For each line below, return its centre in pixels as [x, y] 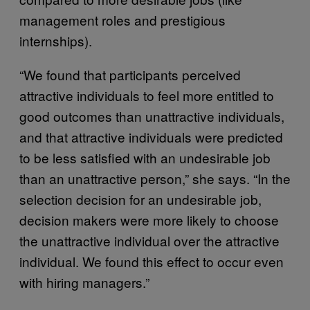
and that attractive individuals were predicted [151, 136]
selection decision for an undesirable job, [140, 199]
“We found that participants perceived [130, 74]
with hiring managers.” [84, 282]
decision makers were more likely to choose [149, 219]
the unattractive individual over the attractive [149, 240]
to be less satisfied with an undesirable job [145, 157]
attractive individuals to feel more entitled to [147, 95]
